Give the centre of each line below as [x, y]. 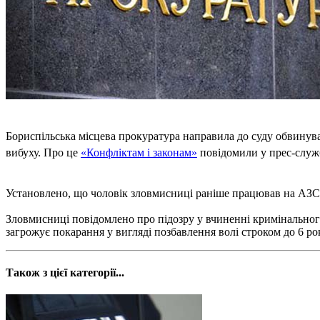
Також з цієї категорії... [65, 273]
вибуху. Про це [43, 152]
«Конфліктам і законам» [139, 152]
